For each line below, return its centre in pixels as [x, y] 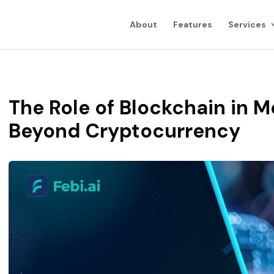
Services [247, 24]
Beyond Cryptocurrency [125, 131]
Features [192, 24]
